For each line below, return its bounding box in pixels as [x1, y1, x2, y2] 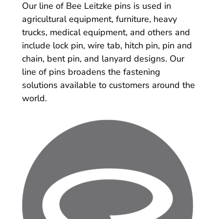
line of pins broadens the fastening [22, 66, 160, 78]
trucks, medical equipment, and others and [22, 26, 190, 38]
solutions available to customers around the [22, 79, 195, 91]
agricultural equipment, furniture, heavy [22, 13, 177, 25]
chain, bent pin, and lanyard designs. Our [22, 52, 184, 65]
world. [22, 92, 47, 104]
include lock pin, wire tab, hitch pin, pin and [22, 39, 192, 51]
